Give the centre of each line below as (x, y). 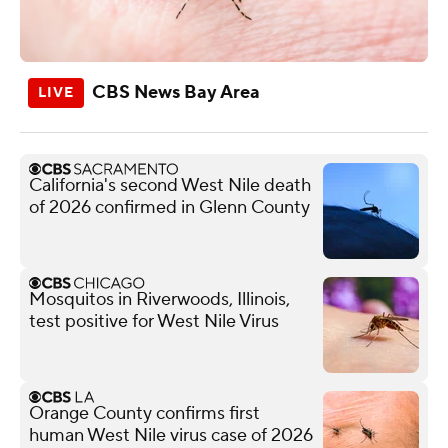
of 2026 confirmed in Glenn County (169, 207)
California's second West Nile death (170, 185)
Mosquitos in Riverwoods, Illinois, (159, 299)
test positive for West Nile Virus (154, 321)
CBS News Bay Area (176, 92)
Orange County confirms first (144, 413)
